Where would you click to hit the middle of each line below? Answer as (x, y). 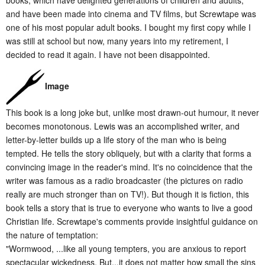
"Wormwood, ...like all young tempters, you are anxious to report (126, 249)
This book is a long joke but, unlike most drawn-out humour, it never (132, 113)
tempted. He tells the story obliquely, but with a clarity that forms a (129, 153)
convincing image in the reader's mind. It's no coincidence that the (129, 167)
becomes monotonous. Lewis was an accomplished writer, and (123, 126)
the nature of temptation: (52, 235)
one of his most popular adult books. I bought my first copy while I (128, 28)
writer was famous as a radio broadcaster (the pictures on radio (125, 181)
